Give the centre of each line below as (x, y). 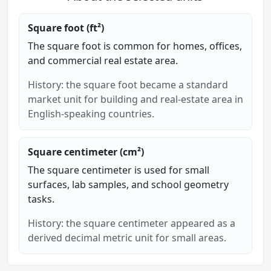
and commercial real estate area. (103, 60)
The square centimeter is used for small (119, 170)
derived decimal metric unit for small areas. (127, 237)
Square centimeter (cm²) (86, 152)
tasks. (41, 199)
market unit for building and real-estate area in (135, 99)
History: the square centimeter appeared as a (132, 223)
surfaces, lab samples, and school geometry (128, 184)
